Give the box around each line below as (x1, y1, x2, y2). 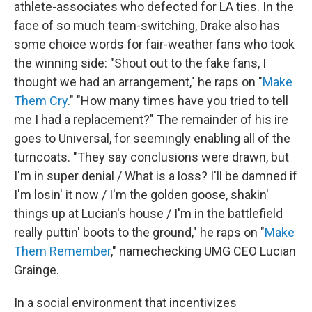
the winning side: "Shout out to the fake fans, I (14, 55, 266, 70)
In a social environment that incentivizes (14, 295, 237, 310)
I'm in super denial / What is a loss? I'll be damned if (14, 168, 297, 183)
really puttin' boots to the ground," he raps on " (14, 224, 265, 240)
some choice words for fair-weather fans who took (14, 36, 295, 52)
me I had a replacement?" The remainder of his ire (14, 111, 288, 127)
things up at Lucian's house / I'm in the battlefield (14, 205, 283, 221)
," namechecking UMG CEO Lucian (111, 243, 296, 258)
